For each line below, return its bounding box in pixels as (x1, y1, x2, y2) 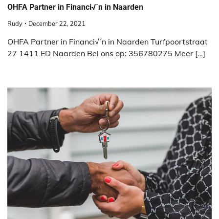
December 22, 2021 (28, 19, 86, 27)
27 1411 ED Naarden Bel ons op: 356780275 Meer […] (7, 48, 205, 58)
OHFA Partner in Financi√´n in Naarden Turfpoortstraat (7, 36, 208, 46)
